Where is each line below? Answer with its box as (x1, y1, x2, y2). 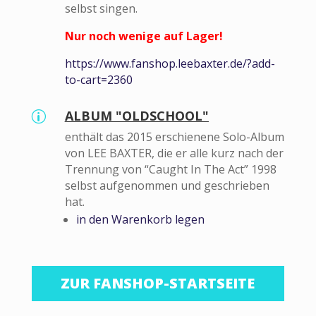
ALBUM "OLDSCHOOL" (64, 107, 209, 125)
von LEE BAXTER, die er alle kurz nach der (64, 145, 284, 162)
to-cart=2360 (64, 72, 133, 88)
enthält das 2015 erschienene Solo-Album (64, 129, 284, 145)
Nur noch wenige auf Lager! (64, 28, 223, 44)
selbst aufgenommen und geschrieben (64, 178, 269, 194)
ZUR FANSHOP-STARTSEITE (61, 274, 255, 293)
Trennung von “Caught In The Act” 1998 (64, 162, 276, 178)
